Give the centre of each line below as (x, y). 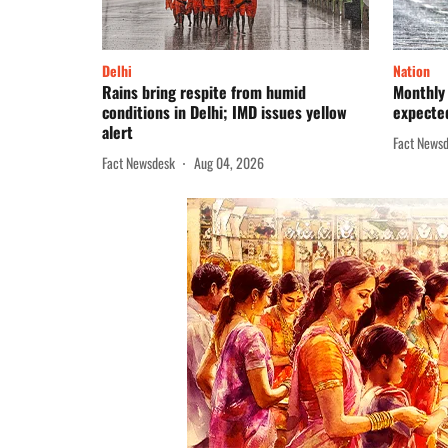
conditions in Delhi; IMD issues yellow (224, 112)
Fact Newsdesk (138, 162)
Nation (411, 71)
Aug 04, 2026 (229, 162)
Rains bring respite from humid (204, 92)
